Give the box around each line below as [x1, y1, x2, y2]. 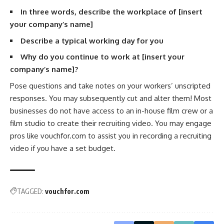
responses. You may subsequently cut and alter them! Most [10, 93, 211, 103]
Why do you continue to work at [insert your [20, 52, 184, 62]
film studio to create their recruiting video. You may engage [10, 118, 211, 128]
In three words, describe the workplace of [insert [20, 7, 202, 17]
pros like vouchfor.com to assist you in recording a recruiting [10, 130, 211, 140]
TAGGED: [17, 186, 43, 195]
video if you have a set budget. [10, 143, 115, 153]
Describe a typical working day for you [20, 35, 163, 45]
